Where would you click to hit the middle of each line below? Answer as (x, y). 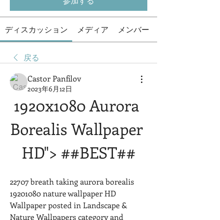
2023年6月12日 (50, 89)
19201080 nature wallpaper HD (63, 193)
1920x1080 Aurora (77, 105)
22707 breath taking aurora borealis (72, 181)
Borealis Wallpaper (77, 129)
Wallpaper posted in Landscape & (69, 205)
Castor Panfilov (54, 78)
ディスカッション (36, 29)
